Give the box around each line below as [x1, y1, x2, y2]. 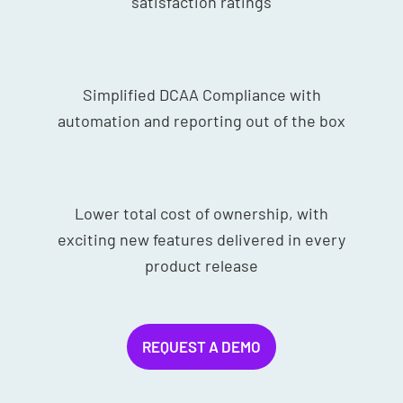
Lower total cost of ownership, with [75, 202, 328, 223]
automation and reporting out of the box [58, 110, 345, 130]
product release [145, 255, 258, 275]
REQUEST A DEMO [142, 336, 261, 355]
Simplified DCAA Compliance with [82, 84, 321, 104]
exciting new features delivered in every [58, 228, 345, 249]
